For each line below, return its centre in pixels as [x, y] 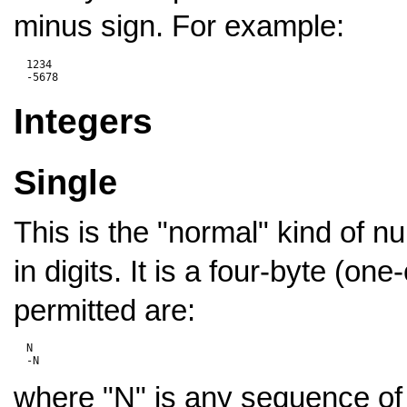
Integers [83, 122]
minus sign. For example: [179, 26]
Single [65, 183]
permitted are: [104, 311]
